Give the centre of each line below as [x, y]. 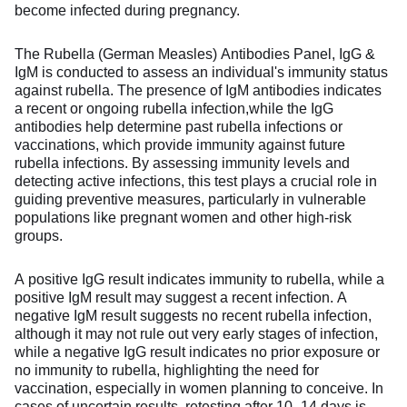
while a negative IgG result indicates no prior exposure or [197, 352]
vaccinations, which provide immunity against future [180, 144]
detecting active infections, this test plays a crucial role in [196, 181]
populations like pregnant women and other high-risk [183, 217]
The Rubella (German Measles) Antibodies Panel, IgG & [195, 54]
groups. [39, 235]
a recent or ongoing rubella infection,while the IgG [174, 108]
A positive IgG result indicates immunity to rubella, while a [199, 279]
